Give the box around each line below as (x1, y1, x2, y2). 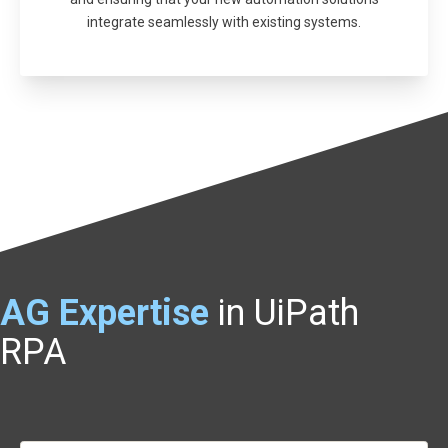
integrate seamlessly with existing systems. (87, 14, 361, 31)
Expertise (59, 292, 209, 335)
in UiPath (218, 292, 359, 335)
